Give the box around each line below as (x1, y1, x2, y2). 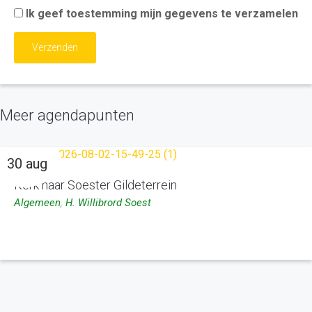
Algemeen (14, 196, 61, 209)
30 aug (7, 155, 47, 172)
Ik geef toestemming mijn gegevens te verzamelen (26, 7, 298, 20)
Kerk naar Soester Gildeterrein (14, 178, 177, 192)
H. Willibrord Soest (65, 196, 151, 209)
